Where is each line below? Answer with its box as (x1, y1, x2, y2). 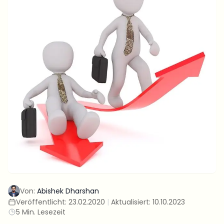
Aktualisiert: (111, 197, 152, 207)
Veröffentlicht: (16, 197, 68, 207)
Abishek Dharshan (37, 186, 99, 196)
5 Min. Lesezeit (16, 207, 65, 217)
